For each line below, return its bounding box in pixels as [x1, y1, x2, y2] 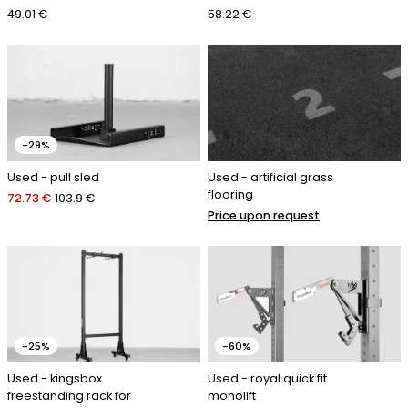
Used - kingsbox [7, 371, 102, 387]
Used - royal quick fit [208, 371, 327, 387]
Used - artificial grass [208, 169, 333, 186]
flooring [208, 187, 253, 203]
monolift [208, 388, 256, 404]
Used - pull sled [7, 169, 99, 186]
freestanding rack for [7, 388, 131, 404]
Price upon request [208, 208, 320, 224]
